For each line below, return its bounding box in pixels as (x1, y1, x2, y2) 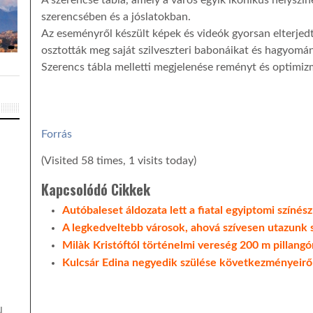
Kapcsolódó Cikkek (41, 179, 150, 201)
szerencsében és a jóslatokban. (41, 11, 191, 22)
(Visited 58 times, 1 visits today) (41, 155, 196, 167)
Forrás (41, 129, 72, 140)
